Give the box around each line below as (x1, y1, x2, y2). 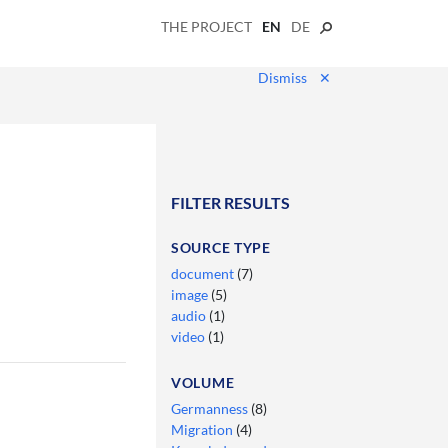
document (171, 264, 237, 282)
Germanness (171, 399, 251, 417)
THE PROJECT (161, 17, 252, 35)
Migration (171, 420, 236, 438)
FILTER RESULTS (171, 192, 290, 212)
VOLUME (171, 373, 235, 391)
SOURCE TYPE (171, 238, 271, 256)
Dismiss (258, 68, 307, 86)
